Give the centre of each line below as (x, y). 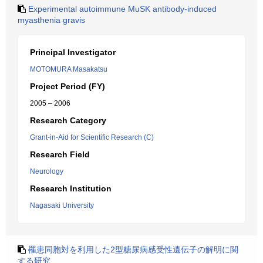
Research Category (68, 120)
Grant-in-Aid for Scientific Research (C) (92, 137)
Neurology (47, 171)
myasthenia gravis (51, 20)
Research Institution (71, 188)
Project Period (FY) (68, 86)
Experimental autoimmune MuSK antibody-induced (122, 9)
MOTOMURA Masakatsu (69, 69)
